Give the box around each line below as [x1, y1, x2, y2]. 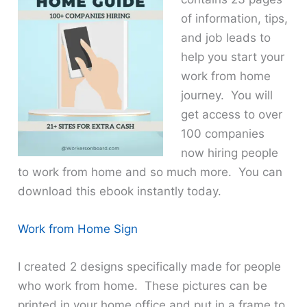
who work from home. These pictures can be [18, 279, 268, 293]
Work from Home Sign [18, 221, 138, 236]
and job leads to [180, 30, 271, 45]
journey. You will [180, 88, 273, 102]
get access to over [180, 107, 282, 121]
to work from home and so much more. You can [18, 164, 283, 179]
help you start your [180, 49, 284, 64]
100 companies [180, 126, 265, 140]
